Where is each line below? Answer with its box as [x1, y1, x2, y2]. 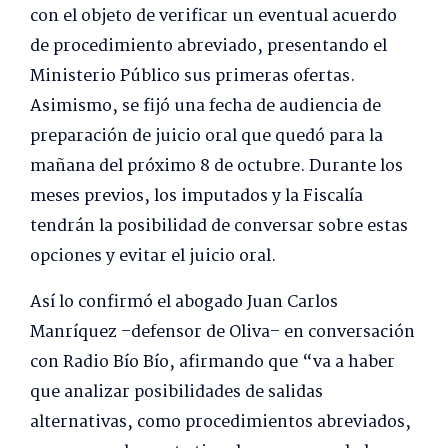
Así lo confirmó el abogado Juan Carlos [30, 288, 338, 316]
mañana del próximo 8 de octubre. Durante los [30, 152, 403, 180]
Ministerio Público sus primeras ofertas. [30, 62, 355, 90]
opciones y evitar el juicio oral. [30, 242, 276, 270]
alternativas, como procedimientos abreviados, [30, 408, 411, 436]
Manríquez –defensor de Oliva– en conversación [30, 318, 415, 346]
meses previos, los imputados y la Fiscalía [30, 182, 363, 210]
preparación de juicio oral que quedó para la [30, 122, 383, 150]
